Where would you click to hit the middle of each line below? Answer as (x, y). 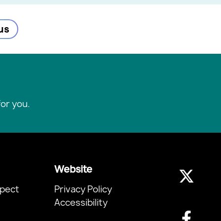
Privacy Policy (83, 189)
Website (73, 169)
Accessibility (81, 203)
